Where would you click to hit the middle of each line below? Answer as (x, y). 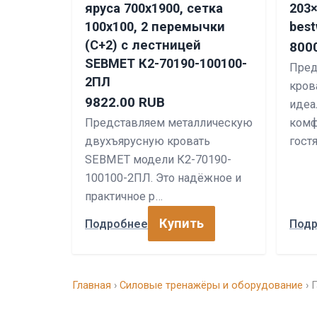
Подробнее (116, 224)
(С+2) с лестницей (143, 45)
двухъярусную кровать (148, 141)
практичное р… (124, 196)
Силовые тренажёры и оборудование (211, 285)
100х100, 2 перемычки (155, 27)
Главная (92, 285)
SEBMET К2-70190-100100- (166, 63)
